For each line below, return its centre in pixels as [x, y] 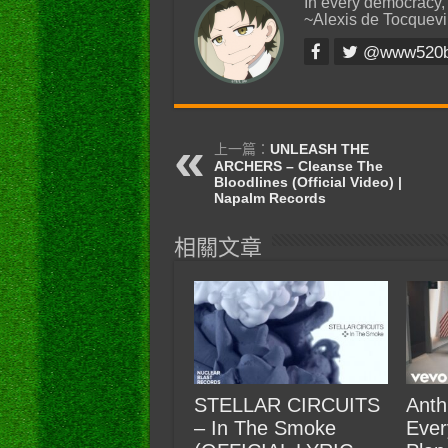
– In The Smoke [264, 428]
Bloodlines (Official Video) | [307, 181]
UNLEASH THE [319, 148]
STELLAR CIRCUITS [286, 405]
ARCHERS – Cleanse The [298, 165]
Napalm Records [269, 197]
